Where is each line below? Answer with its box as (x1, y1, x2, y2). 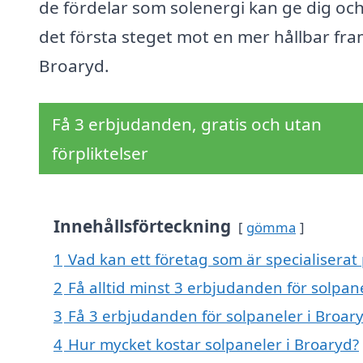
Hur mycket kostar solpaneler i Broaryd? (68, 334, 359, 355)
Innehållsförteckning (53, 215, 231, 238)
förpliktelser (52, 142, 148, 165)
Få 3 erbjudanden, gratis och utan (52, 113, 322, 136)
